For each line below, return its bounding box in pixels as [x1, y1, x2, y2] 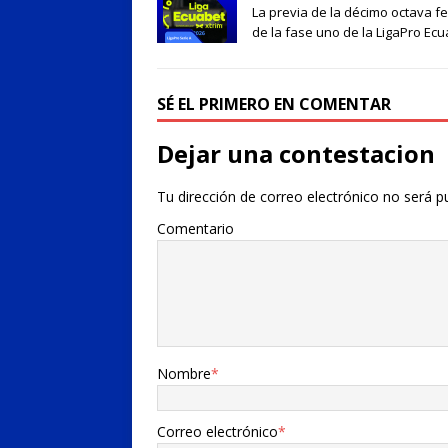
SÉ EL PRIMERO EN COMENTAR [157, 92, 391, 115]
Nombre [157, 363, 211, 383]
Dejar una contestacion [157, 136, 435, 170]
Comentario [157, 218, 234, 238]
